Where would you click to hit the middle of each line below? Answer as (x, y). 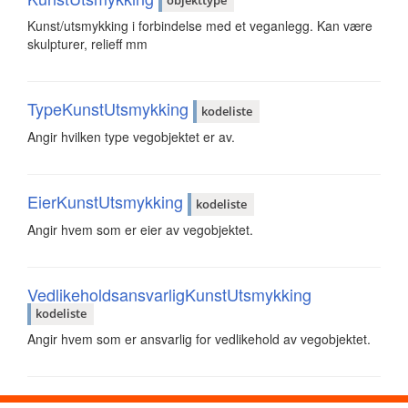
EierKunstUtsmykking (107, 201)
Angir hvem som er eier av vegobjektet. (140, 229)
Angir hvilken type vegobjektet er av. (131, 136)
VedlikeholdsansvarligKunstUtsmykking (169, 294)
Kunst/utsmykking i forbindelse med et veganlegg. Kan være (200, 26)
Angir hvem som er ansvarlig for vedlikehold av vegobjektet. (199, 339)
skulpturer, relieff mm (87, 44)
